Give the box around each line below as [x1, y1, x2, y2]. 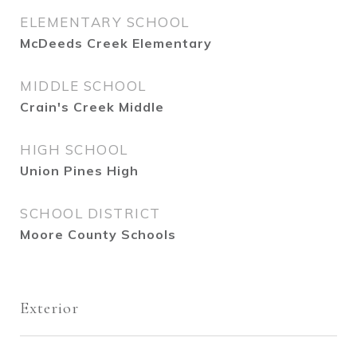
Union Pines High [20, 163, 139, 178]
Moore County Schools [20, 226, 176, 242]
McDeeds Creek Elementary [20, 35, 212, 51]
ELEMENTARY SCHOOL [20, 14, 190, 30]
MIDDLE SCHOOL [20, 77, 147, 94]
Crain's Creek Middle [20, 99, 164, 115]
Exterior [20, 298, 79, 318]
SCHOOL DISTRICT [20, 205, 161, 222]
